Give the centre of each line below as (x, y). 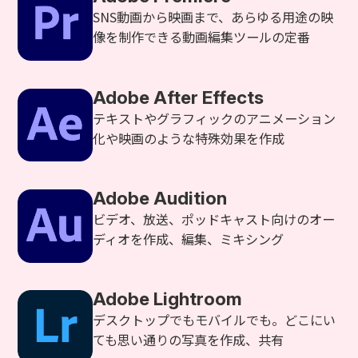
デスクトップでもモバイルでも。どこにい (215, 319)
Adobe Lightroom (168, 298)
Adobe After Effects (179, 97)
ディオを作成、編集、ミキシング (189, 239)
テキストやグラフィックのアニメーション (215, 118)
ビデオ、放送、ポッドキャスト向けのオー (214, 219)
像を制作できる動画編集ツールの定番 (202, 37)
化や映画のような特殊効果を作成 (189, 138)
